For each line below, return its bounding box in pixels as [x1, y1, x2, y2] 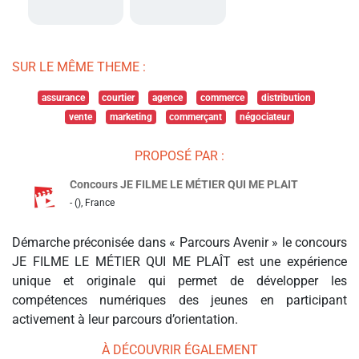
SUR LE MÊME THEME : [12, 59, 146, 75]
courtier [102, 92, 135, 104]
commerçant [169, 111, 223, 123]
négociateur [239, 111, 290, 123]
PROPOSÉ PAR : [135, 148, 224, 164]
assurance [41, 92, 85, 104]
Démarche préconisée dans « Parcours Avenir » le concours [12, 235, 347, 251]
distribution [261, 92, 312, 104]
